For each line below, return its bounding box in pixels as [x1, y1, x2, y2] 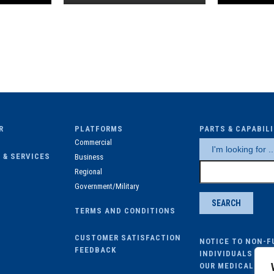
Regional [75, 166, 102, 176]
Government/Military [75, 181, 139, 191]
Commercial [75, 137, 112, 147]
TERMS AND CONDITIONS [75, 206, 176, 215]
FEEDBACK [75, 245, 116, 254]
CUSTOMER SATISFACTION [75, 232, 181, 242]
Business [75, 152, 103, 161]
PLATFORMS [75, 124, 123, 133]
